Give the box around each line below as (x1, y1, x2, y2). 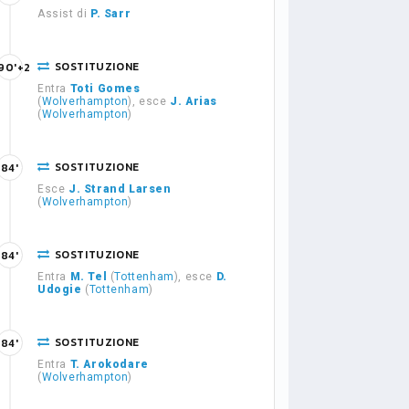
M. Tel (69, 270, 108, 283)
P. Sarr (90, 7, 131, 20)
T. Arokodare (69, 358, 149, 371)
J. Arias (170, 95, 218, 108)
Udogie (37, 283, 82, 296)
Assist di (37, 7, 90, 20)
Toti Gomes (69, 82, 141, 95)
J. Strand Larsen (68, 183, 172, 195)
